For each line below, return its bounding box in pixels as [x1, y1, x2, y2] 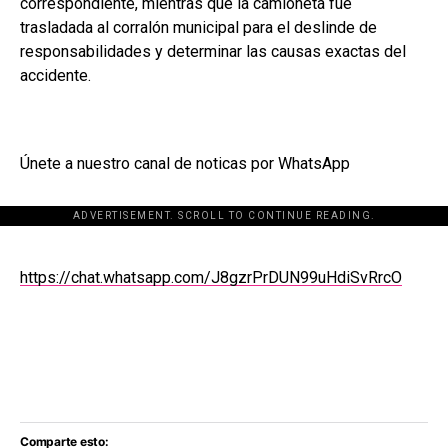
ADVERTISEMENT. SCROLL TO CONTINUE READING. [72, 209, 376, 221]
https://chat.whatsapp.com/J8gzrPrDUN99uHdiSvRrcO [20, 267, 402, 287]
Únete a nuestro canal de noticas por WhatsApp [20, 153, 350, 173]
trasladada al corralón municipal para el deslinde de [20, 17, 377, 37]
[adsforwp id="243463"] [119, 214, 329, 236]
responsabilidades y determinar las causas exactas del [20, 41, 406, 61]
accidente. [20, 65, 91, 85]
